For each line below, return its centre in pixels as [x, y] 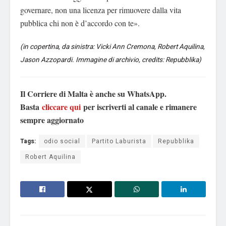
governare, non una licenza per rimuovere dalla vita [101, 10]
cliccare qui [61, 107]
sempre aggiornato [52, 120]
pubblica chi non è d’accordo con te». [80, 23]
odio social [62, 142]
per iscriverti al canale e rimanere [139, 107]
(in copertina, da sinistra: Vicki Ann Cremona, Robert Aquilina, [112, 47]
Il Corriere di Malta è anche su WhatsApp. [93, 94]
